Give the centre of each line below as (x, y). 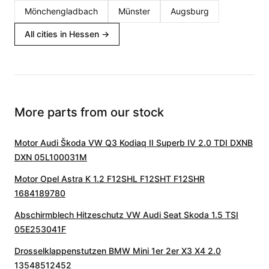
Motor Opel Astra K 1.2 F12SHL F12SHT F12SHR (110, 179)
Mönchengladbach (61, 11)
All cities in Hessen (62, 34)
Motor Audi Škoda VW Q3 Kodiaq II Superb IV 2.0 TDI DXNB (134, 143)
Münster (134, 11)
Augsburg (190, 11)
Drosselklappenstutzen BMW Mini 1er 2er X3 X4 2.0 (118, 251)
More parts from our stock (89, 112)
